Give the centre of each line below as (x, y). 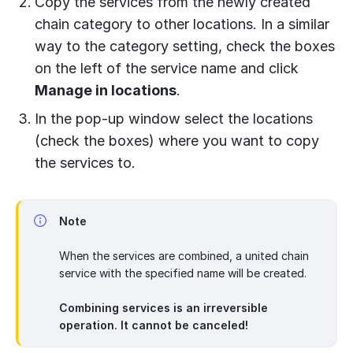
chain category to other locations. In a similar (182, 24)
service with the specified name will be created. (183, 273)
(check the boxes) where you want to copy (177, 140)
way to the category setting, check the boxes (185, 46)
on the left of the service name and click (167, 68)
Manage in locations (106, 90)
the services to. (85, 162)
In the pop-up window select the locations (174, 118)
